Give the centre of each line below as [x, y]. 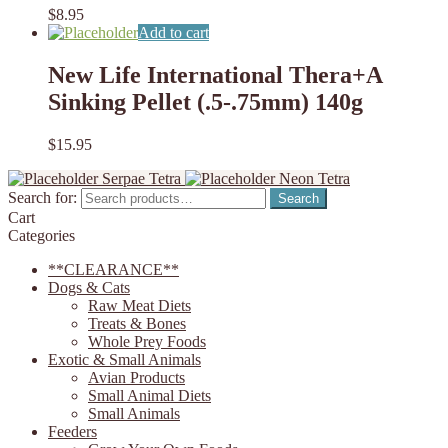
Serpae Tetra [141, 178]
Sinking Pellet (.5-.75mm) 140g [205, 102]
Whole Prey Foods [147, 341]
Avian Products [136, 377]
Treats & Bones [137, 323]
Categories [41, 235]
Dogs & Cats [89, 287]
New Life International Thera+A [215, 75]
